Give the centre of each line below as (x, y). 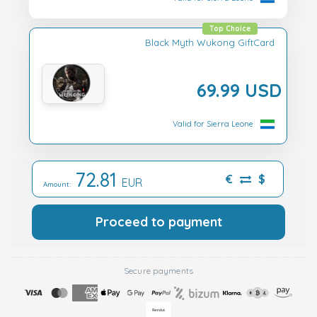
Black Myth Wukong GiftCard (210, 42)
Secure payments (158, 271)
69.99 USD (239, 90)
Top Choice (230, 28)
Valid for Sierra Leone (213, 123)
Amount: (59, 185)
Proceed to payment (158, 222)
